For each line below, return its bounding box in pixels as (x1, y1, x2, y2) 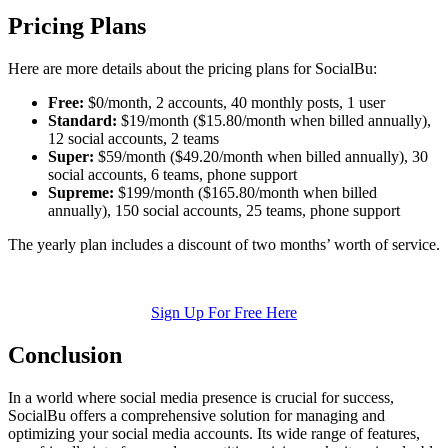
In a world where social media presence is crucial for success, (8, 389, 394, 407)
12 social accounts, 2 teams (48, 130, 219, 148)
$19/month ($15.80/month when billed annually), (117, 112, 431, 130)
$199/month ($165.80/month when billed (114, 184, 377, 202)
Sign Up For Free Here (151, 304, 297, 322)
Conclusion (8, 342, 122, 369)
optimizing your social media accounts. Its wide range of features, (8, 425, 420, 443)
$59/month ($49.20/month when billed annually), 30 (94, 148, 428, 166)
